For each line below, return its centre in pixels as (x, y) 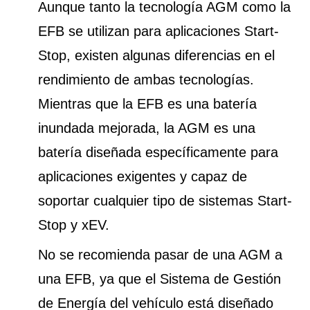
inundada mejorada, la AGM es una (147, 128)
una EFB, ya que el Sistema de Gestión (159, 279)
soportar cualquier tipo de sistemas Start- (165, 200)
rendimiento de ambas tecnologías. (146, 79)
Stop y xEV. (74, 225)
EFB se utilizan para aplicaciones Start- (158, 31)
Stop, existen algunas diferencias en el (156, 55)
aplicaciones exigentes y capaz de (143, 176)
